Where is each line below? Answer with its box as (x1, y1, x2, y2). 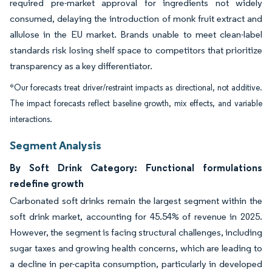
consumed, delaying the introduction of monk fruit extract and (10, 13, 262, 25)
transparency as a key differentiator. (10, 60, 152, 72)
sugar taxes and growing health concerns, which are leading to (10, 242, 262, 254)
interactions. (10, 114, 52, 125)
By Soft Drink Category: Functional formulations (10, 161, 262, 174)
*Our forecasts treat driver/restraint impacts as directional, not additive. (10, 83, 262, 93)
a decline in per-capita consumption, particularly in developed (10, 258, 262, 270)
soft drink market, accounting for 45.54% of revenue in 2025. (10, 211, 262, 223)
